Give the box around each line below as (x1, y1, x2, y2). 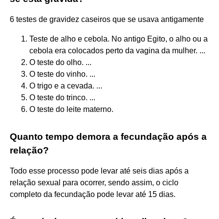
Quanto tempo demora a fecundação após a (10, 131, 207, 142)
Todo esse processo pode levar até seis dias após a (10, 166, 189, 175)
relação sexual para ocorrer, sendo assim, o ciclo (10, 178, 178, 187)
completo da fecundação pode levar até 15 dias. (10, 190, 175, 198)
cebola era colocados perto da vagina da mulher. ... (29, 46, 205, 55)
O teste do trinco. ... (29, 93, 95, 102)
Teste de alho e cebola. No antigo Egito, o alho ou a (29, 34, 208, 43)
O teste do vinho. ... (29, 69, 95, 78)
